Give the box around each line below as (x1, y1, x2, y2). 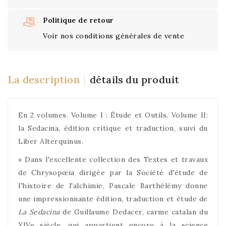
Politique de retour (43, 16, 114, 25)
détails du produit (89, 73, 180, 86)
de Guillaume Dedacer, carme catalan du (60, 207, 208, 216)
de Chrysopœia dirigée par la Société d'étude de (18, 168, 208, 177)
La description (8, 73, 80, 86)
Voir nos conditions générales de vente (43, 31, 184, 40)
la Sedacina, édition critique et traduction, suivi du (18, 124, 208, 133)
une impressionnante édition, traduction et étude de (18, 194, 208, 203)
